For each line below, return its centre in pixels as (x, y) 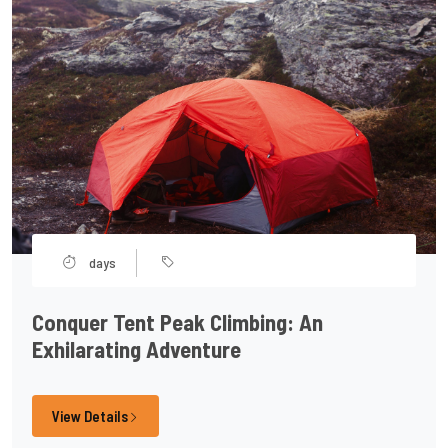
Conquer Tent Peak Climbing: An (177, 321)
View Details (90, 415)
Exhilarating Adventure (136, 348)
